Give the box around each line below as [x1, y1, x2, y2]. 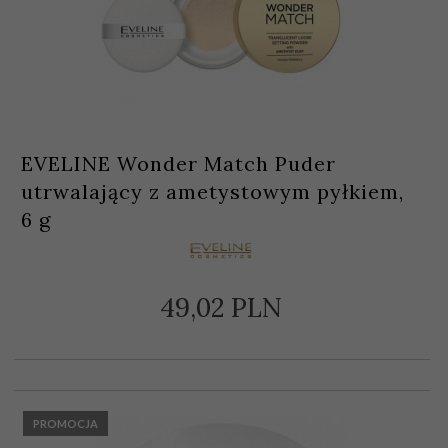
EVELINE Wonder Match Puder [21, 151, 336, 177]
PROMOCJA [33, 417, 98, 431]
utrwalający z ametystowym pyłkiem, [21, 179, 404, 205]
